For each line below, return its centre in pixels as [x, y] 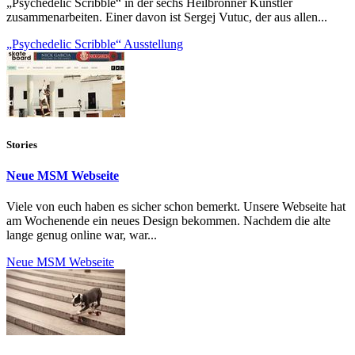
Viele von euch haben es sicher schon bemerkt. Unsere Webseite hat [176, 206]
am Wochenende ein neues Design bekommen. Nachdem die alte [168, 220]
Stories [22, 144]
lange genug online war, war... [82, 235]
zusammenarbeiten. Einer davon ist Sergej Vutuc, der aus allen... [167, 17]
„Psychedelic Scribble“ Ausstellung [95, 44]
